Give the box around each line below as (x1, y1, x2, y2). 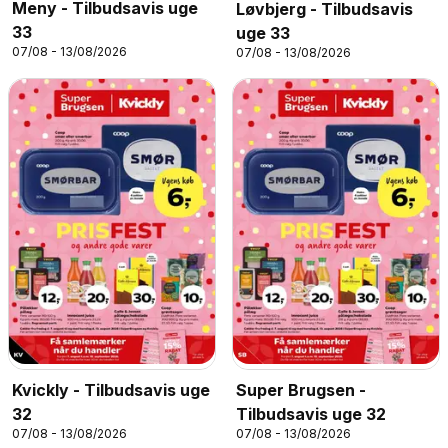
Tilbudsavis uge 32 (236, 403, 386, 424)
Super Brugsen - (236, 379, 366, 400)
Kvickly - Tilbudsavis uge (12, 379, 210, 400)
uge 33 (236, 23, 290, 43)
